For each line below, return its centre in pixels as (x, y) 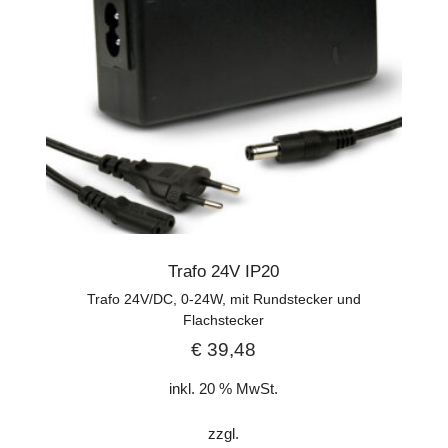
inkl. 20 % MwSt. (224, 389)
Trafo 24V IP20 (224, 272)
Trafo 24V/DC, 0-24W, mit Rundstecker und (223, 299)
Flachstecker (224, 320)
